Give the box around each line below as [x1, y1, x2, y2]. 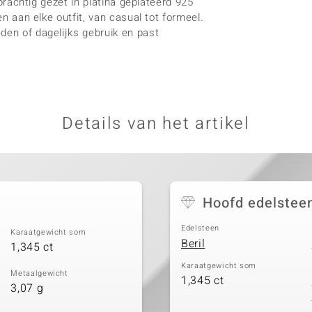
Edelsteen [181, 222, 219, 234]
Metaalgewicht [10, 267, 68, 279]
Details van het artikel [62, 111, 250, 136]
